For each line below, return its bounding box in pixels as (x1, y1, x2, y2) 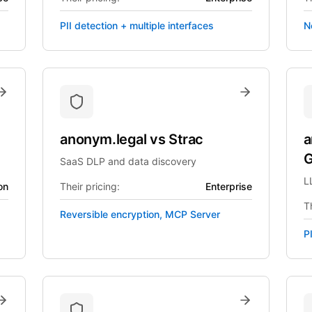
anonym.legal (60, 131, 150, 148)
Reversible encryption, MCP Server (60, 208, 221, 220)
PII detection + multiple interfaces (60, 19, 214, 31)
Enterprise (205, 180, 252, 192)
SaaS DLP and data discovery (60, 155, 197, 167)
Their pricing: (60, 180, 120, 192)
